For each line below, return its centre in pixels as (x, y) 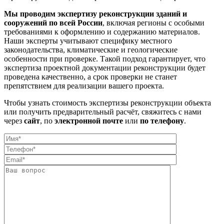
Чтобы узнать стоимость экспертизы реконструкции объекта (107, 102)
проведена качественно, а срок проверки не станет (90, 76)
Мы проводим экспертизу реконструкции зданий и (95, 13)
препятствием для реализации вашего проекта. (84, 85)
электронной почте (89, 120)
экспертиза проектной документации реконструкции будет (105, 67)
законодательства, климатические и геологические (91, 49)
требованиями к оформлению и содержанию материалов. (102, 31)
